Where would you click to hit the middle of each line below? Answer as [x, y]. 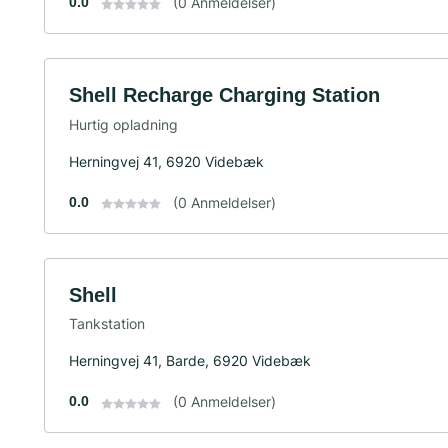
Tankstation [107, 324]
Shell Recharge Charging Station [224, 95]
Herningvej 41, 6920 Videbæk [166, 161]
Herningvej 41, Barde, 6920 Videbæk [190, 361]
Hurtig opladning [123, 124]
